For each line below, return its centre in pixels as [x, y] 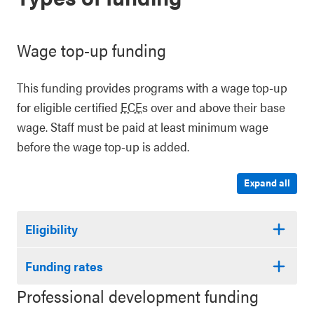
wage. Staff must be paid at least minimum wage [143, 127]
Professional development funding [138, 296]
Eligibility [52, 229]
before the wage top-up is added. [103, 146]
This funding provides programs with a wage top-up [152, 87]
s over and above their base [214, 107]
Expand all [267, 182]
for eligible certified [69, 107]
